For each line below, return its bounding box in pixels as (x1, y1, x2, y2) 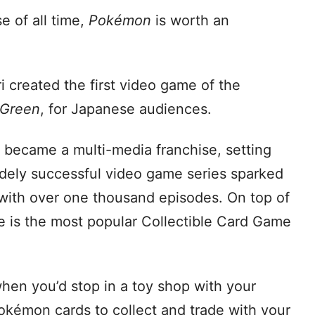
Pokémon (89, 12, 151, 30)
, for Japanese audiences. (40, 101, 212, 118)
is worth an (151, 12, 229, 30)
